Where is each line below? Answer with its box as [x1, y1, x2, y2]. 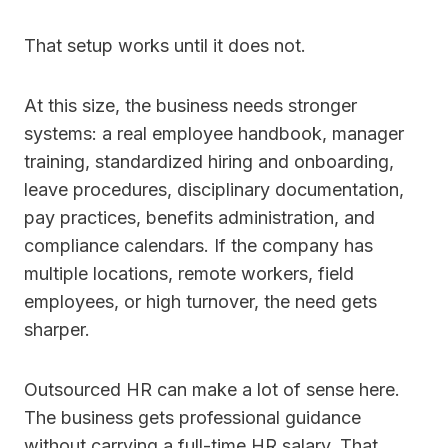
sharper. [24, 319, 90, 341]
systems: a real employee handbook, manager [24, 123, 404, 145]
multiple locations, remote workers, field [24, 263, 354, 285]
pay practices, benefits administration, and [24, 207, 375, 229]
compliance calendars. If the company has [24, 235, 373, 257]
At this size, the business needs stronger [24, 95, 357, 117]
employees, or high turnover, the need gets [24, 291, 377, 313]
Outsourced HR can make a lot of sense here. [24, 379, 400, 401]
